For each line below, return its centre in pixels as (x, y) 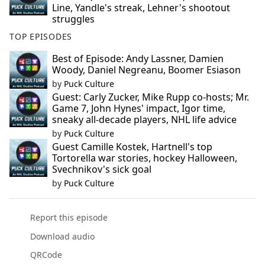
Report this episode (69, 218)
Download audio (62, 236)
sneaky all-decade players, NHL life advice (144, 120)
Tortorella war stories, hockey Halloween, (145, 158)
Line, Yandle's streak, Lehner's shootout (141, 8)
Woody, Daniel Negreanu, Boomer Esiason (146, 70)
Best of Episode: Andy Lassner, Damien (138, 59)
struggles (73, 19)
